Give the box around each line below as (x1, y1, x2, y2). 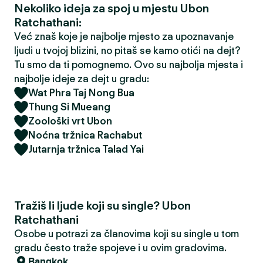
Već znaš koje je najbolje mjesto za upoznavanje (14, 31, 234, 42)
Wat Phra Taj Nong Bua (28, 87, 134, 99)
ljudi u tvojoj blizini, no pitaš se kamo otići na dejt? (14, 45, 240, 56)
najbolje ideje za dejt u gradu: (14, 73, 149, 85)
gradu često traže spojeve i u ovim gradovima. (14, 242, 227, 254)
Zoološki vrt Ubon (28, 115, 112, 127)
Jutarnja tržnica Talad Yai (28, 143, 144, 155)
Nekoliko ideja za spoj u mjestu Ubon (14, 1, 209, 15)
